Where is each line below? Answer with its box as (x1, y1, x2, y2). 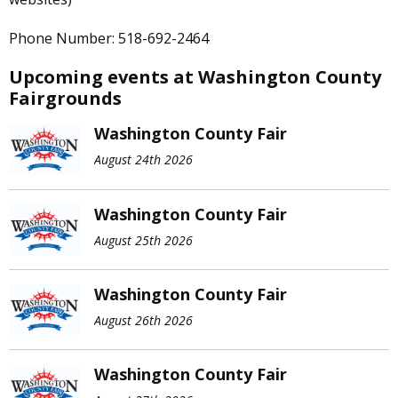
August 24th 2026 (94, 151, 193, 169)
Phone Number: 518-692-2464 (9, 28, 209, 49)
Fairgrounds (9, 86, 122, 111)
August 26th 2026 (94, 312, 193, 330)
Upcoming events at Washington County (9, 65, 381, 90)
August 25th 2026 (94, 231, 193, 249)
